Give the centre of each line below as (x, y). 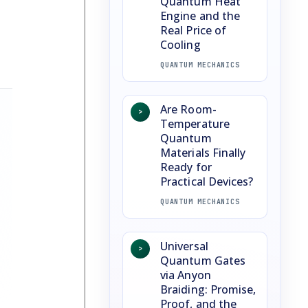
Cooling (180, 44)
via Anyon (186, 275)
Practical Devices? (207, 181)
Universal (184, 246)
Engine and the (200, 15)
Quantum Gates (203, 260)
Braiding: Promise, (208, 289)
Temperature (195, 123)
